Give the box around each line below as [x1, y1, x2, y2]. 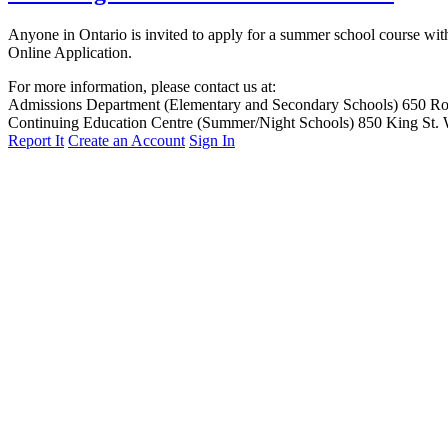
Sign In [189, 132, 235, 150]
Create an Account [68, 132, 185, 150]
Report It [8, 132, 64, 150]
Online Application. [8, 44, 132, 62]
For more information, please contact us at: [8, 78, 276, 96]
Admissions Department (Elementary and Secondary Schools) [8, 96, 398, 114]
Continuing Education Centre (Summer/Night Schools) [8, 114, 354, 132]
